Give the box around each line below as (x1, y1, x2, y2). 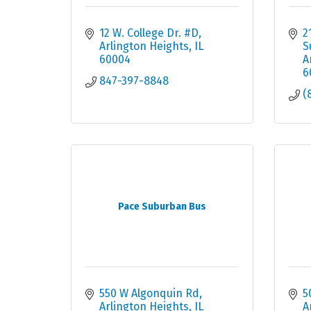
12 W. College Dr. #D (99, 26, 199, 40)
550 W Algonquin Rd (99, 287, 199, 301)
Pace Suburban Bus (117, 201, 206, 213)
